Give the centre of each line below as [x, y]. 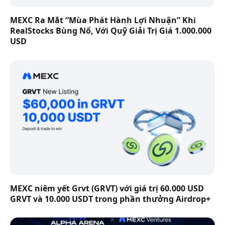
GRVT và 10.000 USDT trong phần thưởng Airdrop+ [110, 199]
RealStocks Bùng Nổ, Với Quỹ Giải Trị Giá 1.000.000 [111, 31]
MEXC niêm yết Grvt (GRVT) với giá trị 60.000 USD [107, 188]
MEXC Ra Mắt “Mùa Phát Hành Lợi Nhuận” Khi [103, 20]
